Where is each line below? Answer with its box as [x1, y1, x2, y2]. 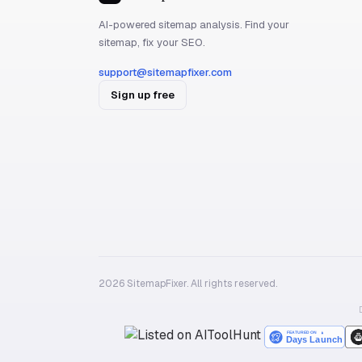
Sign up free [111, 88, 175, 102]
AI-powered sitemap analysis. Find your [99, 18, 289, 32]
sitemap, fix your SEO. [99, 36, 205, 49]
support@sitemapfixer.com [99, 65, 232, 79]
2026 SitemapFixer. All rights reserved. [99, 277, 277, 290]
